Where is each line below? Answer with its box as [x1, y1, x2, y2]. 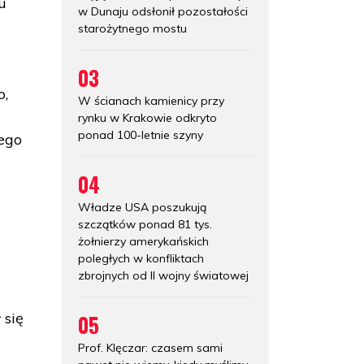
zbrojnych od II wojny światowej [78, 267, 249, 283]
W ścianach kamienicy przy [78, 93, 224, 108]
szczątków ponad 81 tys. [78, 216, 212, 232]
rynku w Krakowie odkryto [78, 110, 217, 125]
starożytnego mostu [78, 20, 187, 36]
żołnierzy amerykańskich [78, 233, 209, 249]
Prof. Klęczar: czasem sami [78, 340, 223, 355]
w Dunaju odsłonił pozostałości [78, 3, 248, 19]
